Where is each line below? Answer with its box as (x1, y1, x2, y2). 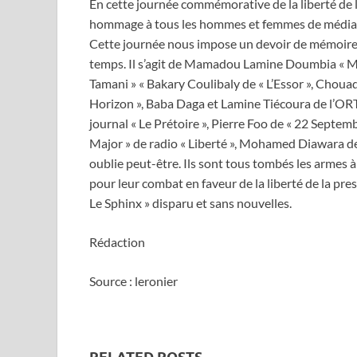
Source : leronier (89, 273, 178, 289)
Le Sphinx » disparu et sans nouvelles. (89, 195, 292, 211)
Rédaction (89, 234, 145, 250)
